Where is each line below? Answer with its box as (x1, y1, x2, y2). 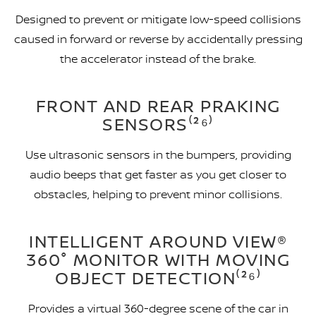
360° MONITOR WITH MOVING (26, 248, 290, 272)
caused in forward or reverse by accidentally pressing (13, 31, 303, 47)
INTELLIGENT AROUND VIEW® (29, 229, 287, 254)
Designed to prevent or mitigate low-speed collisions (15, 11, 301, 28)
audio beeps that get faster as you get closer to (30, 166, 286, 183)
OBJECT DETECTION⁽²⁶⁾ (55, 266, 261, 291)
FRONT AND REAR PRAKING (35, 94, 281, 119)
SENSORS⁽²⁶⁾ (102, 112, 214, 137)
